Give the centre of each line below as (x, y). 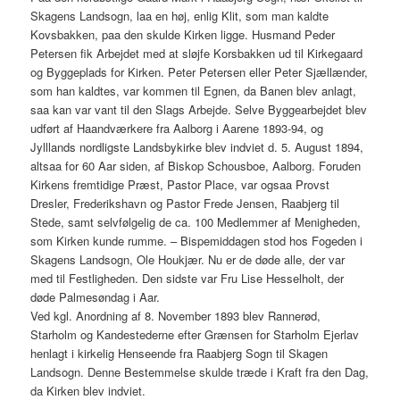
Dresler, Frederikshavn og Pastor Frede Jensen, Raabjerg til (185, 204)
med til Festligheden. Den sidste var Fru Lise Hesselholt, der (187, 279)
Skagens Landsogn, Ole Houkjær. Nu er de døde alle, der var (188, 260)
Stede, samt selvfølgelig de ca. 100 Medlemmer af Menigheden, (196, 222)
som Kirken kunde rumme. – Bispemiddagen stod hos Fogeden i (197, 241)
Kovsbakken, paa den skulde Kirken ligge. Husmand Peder (183, 35)
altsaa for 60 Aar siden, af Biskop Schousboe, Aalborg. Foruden (196, 166)
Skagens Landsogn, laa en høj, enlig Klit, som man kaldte (180, 16)
